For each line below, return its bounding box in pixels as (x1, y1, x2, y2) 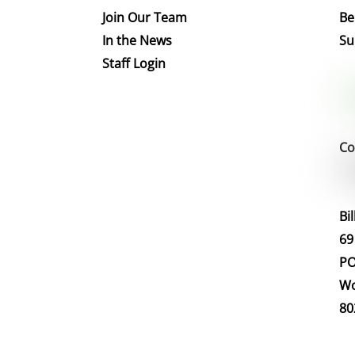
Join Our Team (102, 8, 188, 26)
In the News (102, 31, 173, 49)
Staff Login (102, 54, 166, 72)
